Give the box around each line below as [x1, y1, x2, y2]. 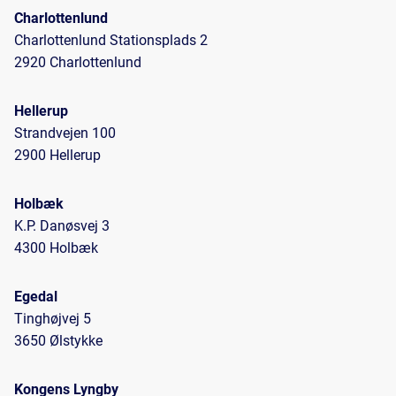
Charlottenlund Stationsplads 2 [14, 31, 211, 49]
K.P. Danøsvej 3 [14, 217, 110, 234]
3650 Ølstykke [14, 331, 103, 349]
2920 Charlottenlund [14, 53, 141, 71]
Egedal [14, 287, 57, 305]
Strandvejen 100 [14, 124, 116, 141]
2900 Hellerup [14, 146, 101, 164]
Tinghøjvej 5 [14, 309, 91, 327]
